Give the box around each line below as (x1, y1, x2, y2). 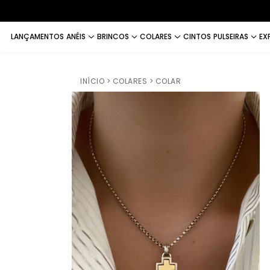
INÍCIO (80, 76, 104, 86)
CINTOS (183, 31, 211, 42)
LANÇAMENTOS (11, 31, 64, 42)
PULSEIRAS (213, 31, 248, 42)
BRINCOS (96, 31, 129, 42)
